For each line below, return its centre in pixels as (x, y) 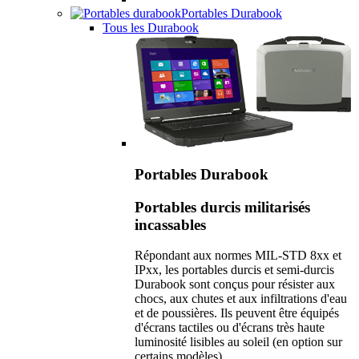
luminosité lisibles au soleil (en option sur (238, 342)
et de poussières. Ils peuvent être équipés (237, 313)
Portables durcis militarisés (222, 207)
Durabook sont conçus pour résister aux (235, 284)
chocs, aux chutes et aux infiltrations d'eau (241, 299)
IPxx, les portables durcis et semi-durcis (234, 270)
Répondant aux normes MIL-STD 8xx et (238, 256)
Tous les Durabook (151, 28)
